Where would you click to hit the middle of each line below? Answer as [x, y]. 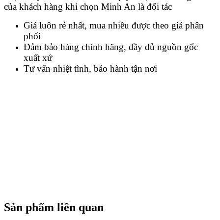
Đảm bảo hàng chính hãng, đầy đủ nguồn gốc [111, 47]
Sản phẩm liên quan [54, 207]
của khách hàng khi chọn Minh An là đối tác [88, 6]
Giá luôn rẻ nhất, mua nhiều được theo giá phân [114, 25]
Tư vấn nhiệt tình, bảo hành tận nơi [90, 68]
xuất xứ [38, 57]
